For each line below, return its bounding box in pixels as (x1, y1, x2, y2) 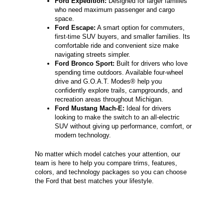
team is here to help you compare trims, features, (35, 159, 177, 167)
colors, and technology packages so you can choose (35, 168, 187, 176)
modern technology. (55, 131, 111, 139)
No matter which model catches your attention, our (35, 150, 180, 158)
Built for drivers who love (114, 60, 188, 68)
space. (55, 15, 74, 23)
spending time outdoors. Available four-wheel (55, 69, 183, 77)
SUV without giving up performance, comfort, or (55, 122, 192, 130)
